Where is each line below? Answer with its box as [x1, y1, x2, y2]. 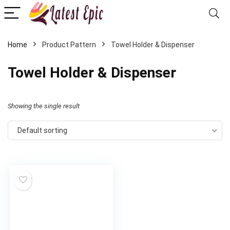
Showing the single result [8, 102, 80, 110]
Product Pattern [42, 41, 96, 49]
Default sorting [17, 126, 67, 135]
